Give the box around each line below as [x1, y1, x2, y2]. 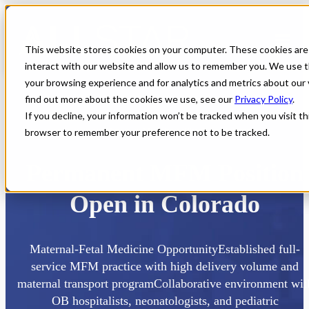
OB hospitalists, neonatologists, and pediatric [51, 293, 279, 308]
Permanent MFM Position [26, 159, 303, 187]
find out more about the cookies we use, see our [25, 93, 235, 105]
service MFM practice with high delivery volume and [31, 259, 299, 273]
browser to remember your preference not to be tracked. [25, 126, 270, 138]
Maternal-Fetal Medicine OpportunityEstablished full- [30, 241, 300, 256]
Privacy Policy [235, 93, 292, 105]
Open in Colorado [70, 190, 260, 218]
